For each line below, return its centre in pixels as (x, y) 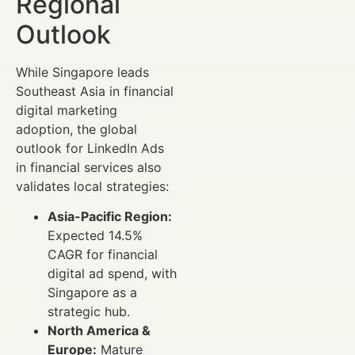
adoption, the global (76, 129)
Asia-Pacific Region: (110, 216)
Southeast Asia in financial (95, 91)
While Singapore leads (82, 72)
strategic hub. (89, 311)
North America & (99, 330)
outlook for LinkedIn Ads (90, 148)
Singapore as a (92, 292)
